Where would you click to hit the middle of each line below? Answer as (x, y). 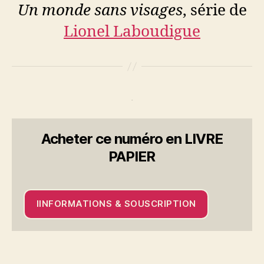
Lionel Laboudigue (132, 32)
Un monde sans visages (100, 11)
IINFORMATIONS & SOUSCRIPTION (116, 204)
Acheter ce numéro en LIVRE (132, 138)
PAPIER (132, 156)
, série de (214, 11)
